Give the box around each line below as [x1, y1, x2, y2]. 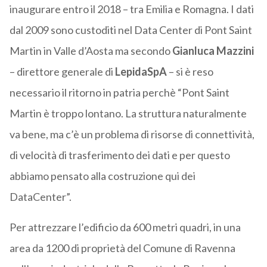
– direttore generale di [9, 65, 115, 79]
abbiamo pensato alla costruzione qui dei [9, 169, 195, 183]
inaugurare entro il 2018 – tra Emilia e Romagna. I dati [9, 2, 254, 16]
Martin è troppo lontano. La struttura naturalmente [9, 107, 247, 120]
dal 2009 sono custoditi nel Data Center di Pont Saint [9, 23, 252, 37]
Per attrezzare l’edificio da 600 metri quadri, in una [9, 221, 241, 234]
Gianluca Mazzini [172, 44, 254, 58]
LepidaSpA [114, 65, 169, 79]
